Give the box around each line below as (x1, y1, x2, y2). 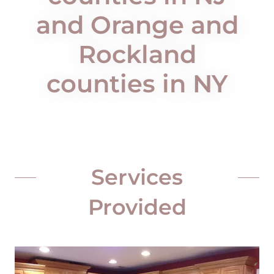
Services (91, 164, 183, 190)
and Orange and (35, 10, 239, 40)
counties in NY (46, 68, 228, 98)
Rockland (78, 39, 196, 69)
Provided (87, 194, 187, 220)
